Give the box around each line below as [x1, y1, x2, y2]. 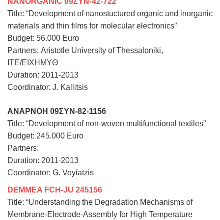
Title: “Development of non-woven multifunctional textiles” [7, 119, 206, 128]
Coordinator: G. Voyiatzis [7, 168, 94, 177]
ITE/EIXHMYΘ [7, 58, 58, 67]
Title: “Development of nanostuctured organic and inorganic [7, 9, 213, 18]
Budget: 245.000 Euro [7, 131, 83, 140]
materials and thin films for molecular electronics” [7, 21, 177, 30]
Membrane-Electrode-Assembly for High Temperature [7, 210, 192, 219]
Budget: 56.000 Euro [7, 33, 79, 42]
